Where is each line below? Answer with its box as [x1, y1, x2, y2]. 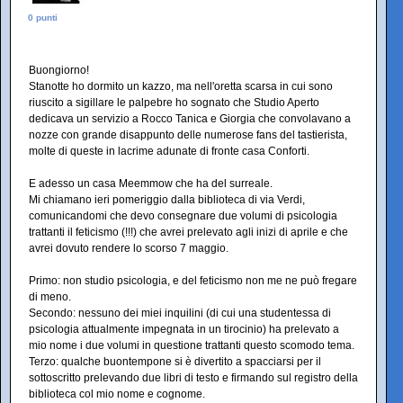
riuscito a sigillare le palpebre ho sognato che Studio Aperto [29, 96, 319, 110]
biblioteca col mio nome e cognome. [29, 388, 205, 401]
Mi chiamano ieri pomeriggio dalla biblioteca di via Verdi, [29, 193, 305, 207]
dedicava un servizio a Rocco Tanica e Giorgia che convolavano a [29, 112, 351, 126]
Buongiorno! [29, 64, 89, 77]
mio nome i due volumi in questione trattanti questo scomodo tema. [29, 339, 354, 353]
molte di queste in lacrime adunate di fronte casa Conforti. [29, 145, 309, 158]
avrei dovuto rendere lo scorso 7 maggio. [29, 242, 228, 255]
